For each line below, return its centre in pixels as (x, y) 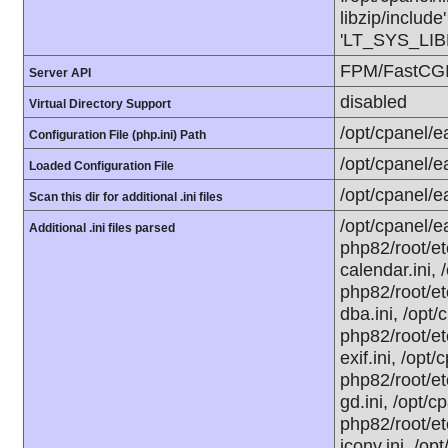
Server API (60, 73)
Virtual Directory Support (100, 104)
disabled (373, 101)
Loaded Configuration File (101, 166)
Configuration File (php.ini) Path (117, 135)
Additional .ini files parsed (102, 228)
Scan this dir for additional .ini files (126, 197)
